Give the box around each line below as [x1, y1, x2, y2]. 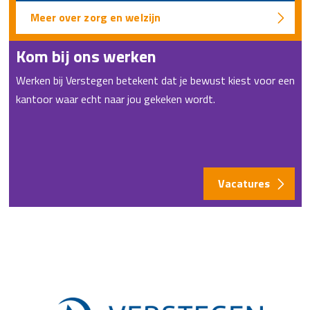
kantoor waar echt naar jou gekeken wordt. [15, 91, 215, 107]
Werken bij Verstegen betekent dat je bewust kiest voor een [15, 72, 295, 89]
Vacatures [217, 175, 271, 192]
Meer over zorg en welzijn [30, 9, 161, 26]
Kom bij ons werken [15, 44, 156, 69]
